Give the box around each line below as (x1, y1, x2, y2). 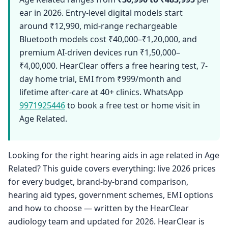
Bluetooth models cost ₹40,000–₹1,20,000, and (19, 33, 197, 45)
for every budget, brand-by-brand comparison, (8, 176, 188, 188)
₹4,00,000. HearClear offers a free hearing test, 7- (19, 60, 208, 71)
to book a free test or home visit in (65, 99, 200, 111)
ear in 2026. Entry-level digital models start (19, 7, 183, 18)
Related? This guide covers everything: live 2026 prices (8, 163, 216, 175)
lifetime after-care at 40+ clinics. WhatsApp (19, 86, 183, 98)
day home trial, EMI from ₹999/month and (19, 73, 181, 84)
